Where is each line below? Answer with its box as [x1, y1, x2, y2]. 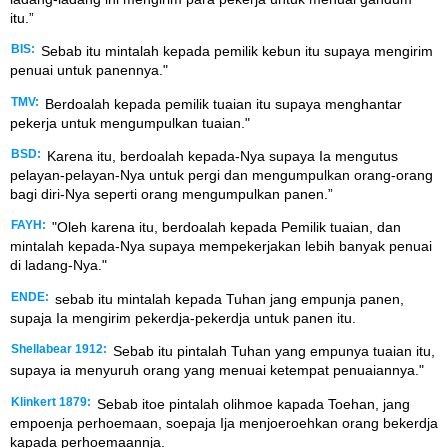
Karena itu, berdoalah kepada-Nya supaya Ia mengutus [43, 148, 398, 165]
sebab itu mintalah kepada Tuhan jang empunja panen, [51, 290, 404, 307]
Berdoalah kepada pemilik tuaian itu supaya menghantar [41, 95, 402, 112]
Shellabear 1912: [11, 343, 107, 356]
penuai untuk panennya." [10, 62, 168, 79]
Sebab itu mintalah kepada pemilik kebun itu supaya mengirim [37, 43, 433, 60]
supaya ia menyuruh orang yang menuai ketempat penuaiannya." [10, 362, 424, 379]
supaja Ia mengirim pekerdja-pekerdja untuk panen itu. [10, 309, 356, 326]
